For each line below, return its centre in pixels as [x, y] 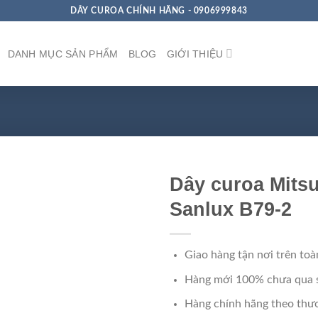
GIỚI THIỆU [195, 54]
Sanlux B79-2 [231, 209]
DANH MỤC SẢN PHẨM [63, 54]
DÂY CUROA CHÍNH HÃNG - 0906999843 [159, 10]
